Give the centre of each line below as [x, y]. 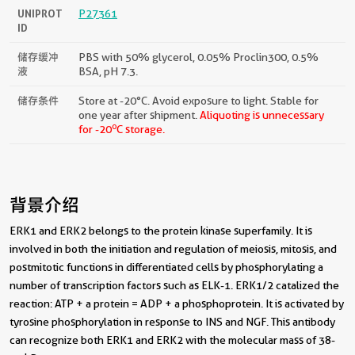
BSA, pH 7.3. [108, 71]
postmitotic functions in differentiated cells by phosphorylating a [166, 267]
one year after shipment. [139, 115]
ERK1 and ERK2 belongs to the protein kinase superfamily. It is [161, 230]
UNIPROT [40, 13]
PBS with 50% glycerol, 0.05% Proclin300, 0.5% [198, 57]
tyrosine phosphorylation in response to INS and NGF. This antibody [172, 321]
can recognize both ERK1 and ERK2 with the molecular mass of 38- [172, 340]
